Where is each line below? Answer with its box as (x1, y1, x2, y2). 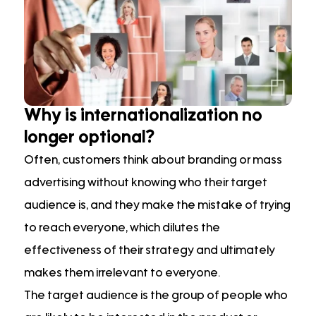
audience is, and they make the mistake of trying (24, 200, 291, 212)
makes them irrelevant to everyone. (24, 267, 220, 279)
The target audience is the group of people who (24, 290, 288, 302)
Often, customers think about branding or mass (24, 154, 282, 166)
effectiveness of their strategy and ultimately (24, 245, 275, 257)
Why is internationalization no (24, 107, 262, 125)
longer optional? (24, 129, 154, 147)
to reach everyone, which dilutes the (24, 222, 220, 234)
